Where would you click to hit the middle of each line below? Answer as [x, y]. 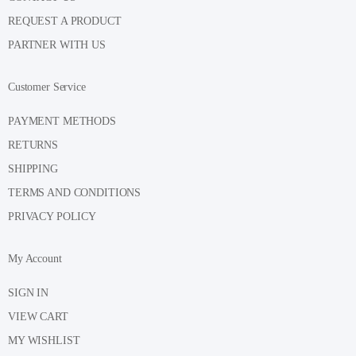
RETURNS [33, 145]
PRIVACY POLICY [52, 216]
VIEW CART [38, 317]
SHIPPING [33, 168]
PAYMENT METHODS [62, 121]
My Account [35, 258]
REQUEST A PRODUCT [65, 21]
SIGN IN [29, 293]
